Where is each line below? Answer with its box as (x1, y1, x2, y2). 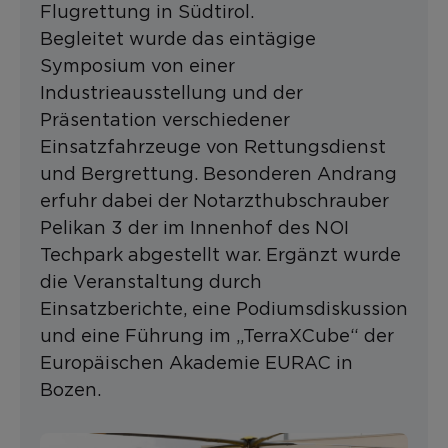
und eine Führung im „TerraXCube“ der (40, 326, 394, 346)
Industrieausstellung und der (40, 83, 303, 103)
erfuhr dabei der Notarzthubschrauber (40, 191, 389, 211)
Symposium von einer (40, 56, 235, 76)
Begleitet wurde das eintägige (40, 29, 316, 49)
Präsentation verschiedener (40, 110, 290, 130)
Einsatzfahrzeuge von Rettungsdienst (40, 137, 386, 157)
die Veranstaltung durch (40, 272, 262, 292)
